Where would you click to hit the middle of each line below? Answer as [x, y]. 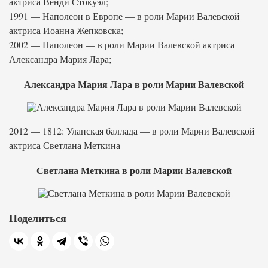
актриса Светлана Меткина [65, 145]
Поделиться [38, 218]
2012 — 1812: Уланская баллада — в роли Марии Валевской [132, 131]
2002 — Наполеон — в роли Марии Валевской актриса [122, 45]
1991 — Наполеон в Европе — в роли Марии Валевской [124, 16]
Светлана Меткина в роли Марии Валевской [134, 170]
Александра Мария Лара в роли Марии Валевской [134, 84]
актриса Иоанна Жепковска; [66, 30]
